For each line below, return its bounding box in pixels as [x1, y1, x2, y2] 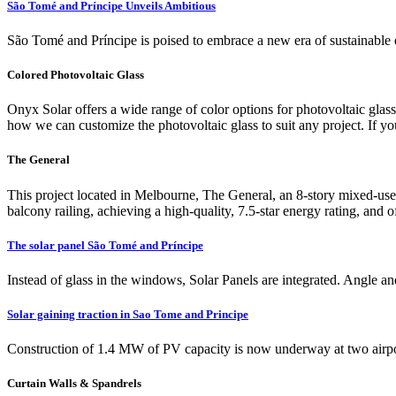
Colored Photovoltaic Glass [7, 68, 144, 82]
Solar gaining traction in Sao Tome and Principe [7, 308, 248, 322]
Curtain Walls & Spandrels [7, 377, 141, 391]
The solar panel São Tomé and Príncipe [7, 238, 203, 252]
